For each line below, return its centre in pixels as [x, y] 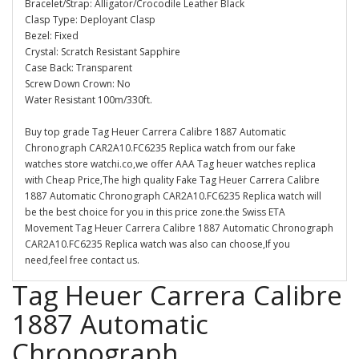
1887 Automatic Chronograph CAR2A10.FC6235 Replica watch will [173, 196]
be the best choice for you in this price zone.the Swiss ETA [155, 212]
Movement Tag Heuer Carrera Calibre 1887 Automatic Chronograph [179, 228]
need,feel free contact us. [82, 260]
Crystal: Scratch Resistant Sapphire [103, 52]
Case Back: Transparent [79, 68]
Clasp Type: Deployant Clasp [90, 20]
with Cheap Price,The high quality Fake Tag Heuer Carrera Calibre [172, 180]
